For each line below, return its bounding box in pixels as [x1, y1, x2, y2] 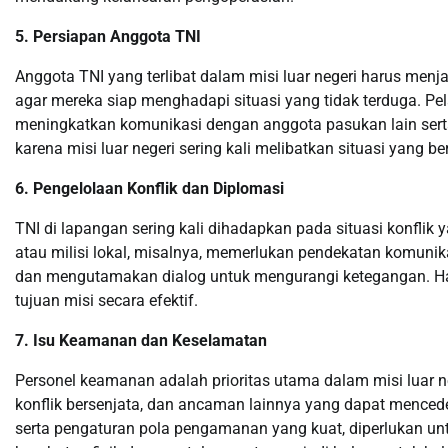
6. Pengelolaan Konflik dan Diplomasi [15, 179, 284, 198]
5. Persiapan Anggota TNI [15, 27, 201, 46]
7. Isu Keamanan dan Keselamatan [15, 331, 267, 350]
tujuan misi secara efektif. [15, 291, 198, 310]
